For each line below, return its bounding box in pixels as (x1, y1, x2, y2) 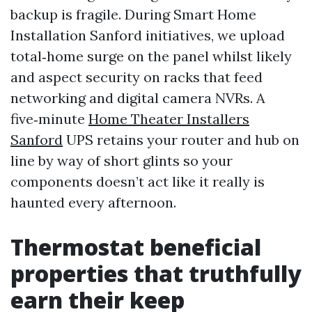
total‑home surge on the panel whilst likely (10, 47, 292, 65)
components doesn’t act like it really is (10, 173, 265, 190)
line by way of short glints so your (10, 152, 233, 169)
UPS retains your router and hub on (63, 131, 299, 148)
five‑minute (10, 110, 88, 127)
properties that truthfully (10, 258, 302, 288)
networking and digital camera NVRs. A (10, 89, 265, 107)
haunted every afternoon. (10, 194, 176, 211)
